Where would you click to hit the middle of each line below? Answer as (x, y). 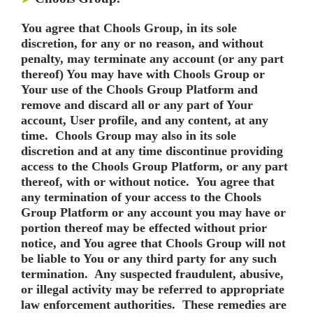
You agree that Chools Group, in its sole (129, 28)
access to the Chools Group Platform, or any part (154, 166)
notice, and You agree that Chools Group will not (153, 243)
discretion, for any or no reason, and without (142, 43)
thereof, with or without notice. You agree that (148, 182)
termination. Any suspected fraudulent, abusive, (152, 274)
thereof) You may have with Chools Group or (143, 74)
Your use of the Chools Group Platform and (139, 89)
